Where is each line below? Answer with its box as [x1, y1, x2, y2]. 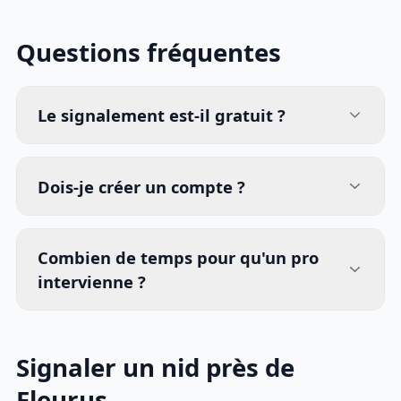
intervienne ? [38, 270, 147, 294]
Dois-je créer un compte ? [38, 175, 246, 198]
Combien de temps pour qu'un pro [38, 246, 320, 269]
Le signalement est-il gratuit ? [38, 103, 286, 126]
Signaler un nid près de [16, 351, 295, 385]
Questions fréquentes [16, 36, 282, 70]
